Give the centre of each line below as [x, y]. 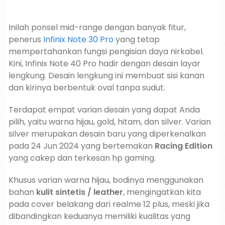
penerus [26, 39]
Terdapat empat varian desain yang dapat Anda [104, 110]
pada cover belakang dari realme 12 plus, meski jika [109, 204]
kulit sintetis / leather [79, 192]
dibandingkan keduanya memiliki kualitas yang [99, 216]
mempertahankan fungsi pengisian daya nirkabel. [106, 51]
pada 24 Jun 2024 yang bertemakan [81, 146]
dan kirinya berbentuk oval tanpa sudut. [87, 88]
